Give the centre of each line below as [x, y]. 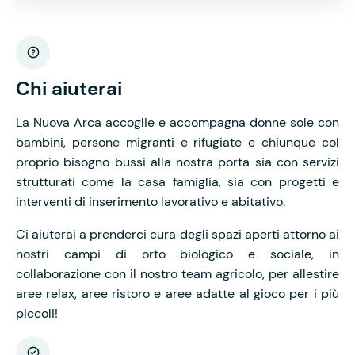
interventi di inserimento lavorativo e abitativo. [151, 201]
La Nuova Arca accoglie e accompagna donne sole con [177, 122]
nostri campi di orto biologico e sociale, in [177, 254]
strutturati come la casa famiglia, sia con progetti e [177, 181]
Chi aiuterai [69, 88]
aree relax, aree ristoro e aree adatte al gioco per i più [177, 293]
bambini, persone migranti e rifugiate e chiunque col [177, 142]
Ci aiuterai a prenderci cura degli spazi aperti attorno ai [177, 234]
